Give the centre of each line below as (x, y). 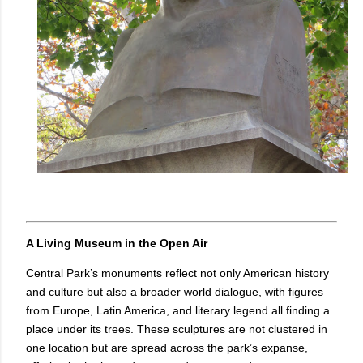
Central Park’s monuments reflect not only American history (177, 273)
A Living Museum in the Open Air (117, 243)
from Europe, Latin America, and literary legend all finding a (178, 311)
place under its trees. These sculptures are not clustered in (177, 329)
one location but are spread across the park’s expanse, (167, 348)
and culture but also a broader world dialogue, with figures (175, 292)
